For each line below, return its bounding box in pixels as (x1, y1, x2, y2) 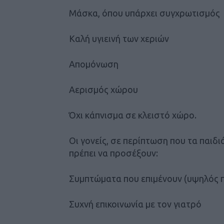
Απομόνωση (69, 58, 118, 69)
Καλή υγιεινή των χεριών (69, 33, 169, 43)
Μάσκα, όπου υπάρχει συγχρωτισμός (69, 7, 220, 18)
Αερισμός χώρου (69, 84, 138, 94)
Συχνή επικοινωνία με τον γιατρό (69, 198, 201, 209)
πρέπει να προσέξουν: (69, 147, 158, 158)
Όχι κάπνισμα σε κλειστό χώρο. (69, 109, 196, 120)
